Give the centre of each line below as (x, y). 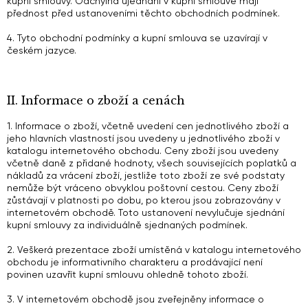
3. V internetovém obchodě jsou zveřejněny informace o (135, 299)
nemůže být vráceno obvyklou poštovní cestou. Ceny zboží (143, 188)
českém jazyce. (42, 50)
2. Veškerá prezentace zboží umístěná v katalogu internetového (154, 250)
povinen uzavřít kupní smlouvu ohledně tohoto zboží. (128, 274)
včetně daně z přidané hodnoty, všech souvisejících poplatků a (152, 163)
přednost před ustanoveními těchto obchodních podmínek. (143, 13)
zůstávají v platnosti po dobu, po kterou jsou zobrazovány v (144, 200)
